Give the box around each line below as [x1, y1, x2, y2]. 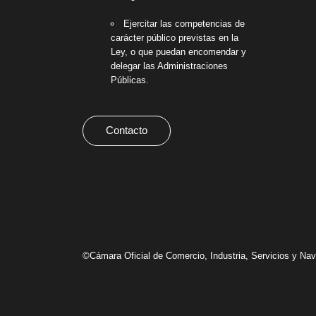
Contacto [106, 124, 147, 137]
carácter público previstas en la [111, 32, 238, 44]
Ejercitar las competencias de [123, 18, 245, 30]
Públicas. [111, 75, 149, 86]
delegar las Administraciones [111, 61, 228, 72]
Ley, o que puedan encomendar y [111, 47, 246, 58]
